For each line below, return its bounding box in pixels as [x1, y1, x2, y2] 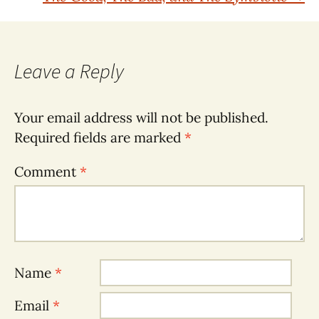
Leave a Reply [14, 58, 124, 84]
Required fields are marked [14, 129, 184, 147]
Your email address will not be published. [14, 109, 268, 127]
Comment [14, 163, 80, 181]
